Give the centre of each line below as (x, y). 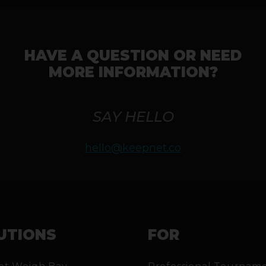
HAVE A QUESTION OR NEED (133, 55)
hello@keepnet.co (133, 148)
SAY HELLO (133, 116)
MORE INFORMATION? (133, 72)
